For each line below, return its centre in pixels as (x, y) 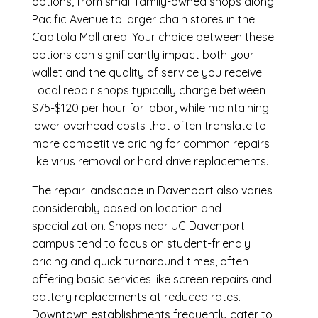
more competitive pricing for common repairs (150, 144)
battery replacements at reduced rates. (136, 297)
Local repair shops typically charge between (148, 91)
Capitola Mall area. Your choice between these (153, 37)
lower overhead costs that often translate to (149, 126)
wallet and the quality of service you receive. (148, 73)
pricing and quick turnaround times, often (140, 262)
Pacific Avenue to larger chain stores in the (143, 20)
